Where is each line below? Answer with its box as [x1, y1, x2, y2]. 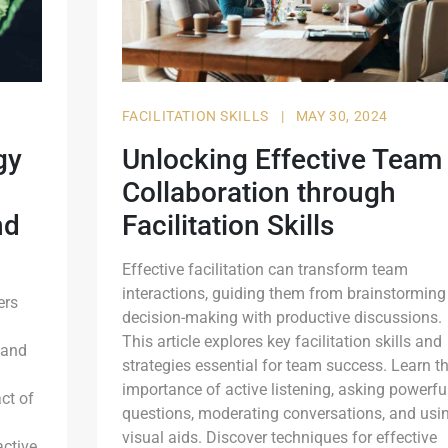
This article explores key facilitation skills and [121, 331, 442, 351]
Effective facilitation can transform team [121, 259, 408, 279]
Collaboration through [121, 175, 396, 209]
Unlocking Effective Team [121, 142, 442, 176]
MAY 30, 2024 [295, 107, 388, 124]
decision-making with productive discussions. [121, 307, 442, 327]
